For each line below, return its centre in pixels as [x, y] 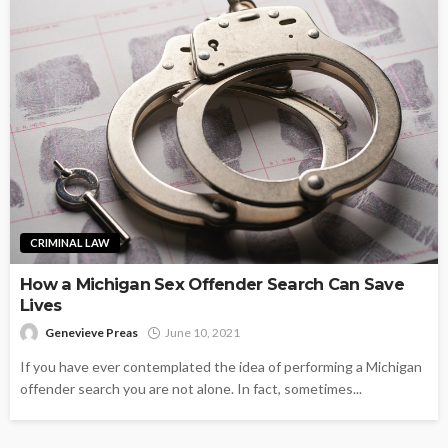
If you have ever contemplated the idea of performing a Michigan [221, 366]
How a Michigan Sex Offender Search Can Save [212, 283]
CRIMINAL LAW [70, 242]
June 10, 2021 [202, 332]
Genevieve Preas [91, 332]
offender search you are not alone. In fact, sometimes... [191, 388]
